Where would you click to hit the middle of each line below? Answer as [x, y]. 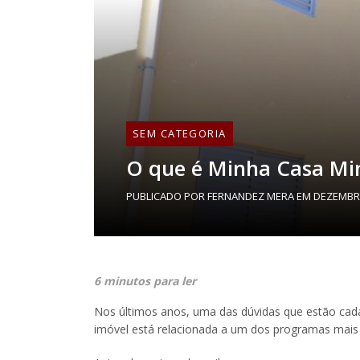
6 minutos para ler [145, 281]
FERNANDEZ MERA [251, 196]
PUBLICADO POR [167, 196]
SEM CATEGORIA [180, 133]
